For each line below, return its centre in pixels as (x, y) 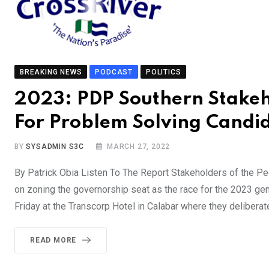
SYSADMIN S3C (55, 146)
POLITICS (164, 72)
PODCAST (114, 72)
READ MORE (53, 240)
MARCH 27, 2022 (139, 146)
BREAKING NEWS (51, 72)
